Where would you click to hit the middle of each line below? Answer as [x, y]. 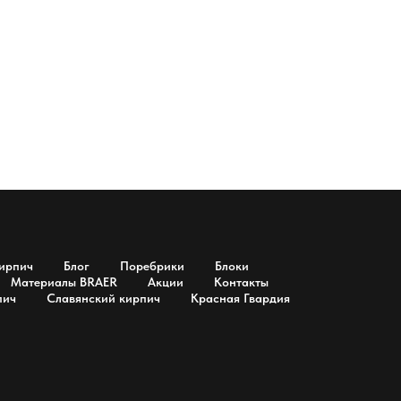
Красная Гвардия [240, 298]
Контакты [241, 282]
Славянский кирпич [103, 298]
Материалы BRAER [64, 282]
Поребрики [152, 266]
